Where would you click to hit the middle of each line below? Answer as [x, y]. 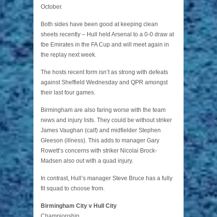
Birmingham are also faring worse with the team [103, 110]
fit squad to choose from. [73, 189]
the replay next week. [69, 55]
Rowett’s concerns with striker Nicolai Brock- [99, 151]
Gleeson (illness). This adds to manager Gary [100, 141]
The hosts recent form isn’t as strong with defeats [104, 72]
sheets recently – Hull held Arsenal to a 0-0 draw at [107, 35]
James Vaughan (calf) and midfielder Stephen [101, 131]
